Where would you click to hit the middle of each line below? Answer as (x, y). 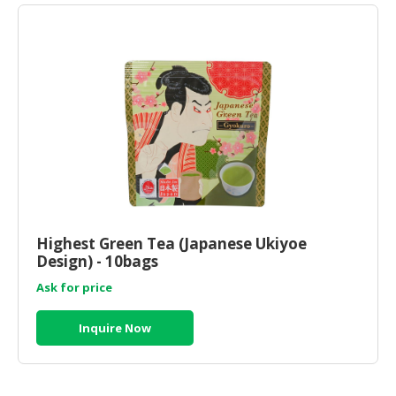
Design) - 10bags (97, 261)
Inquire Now (115, 328)
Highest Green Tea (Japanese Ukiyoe (171, 244)
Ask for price (74, 287)
